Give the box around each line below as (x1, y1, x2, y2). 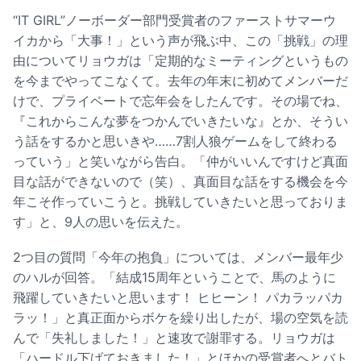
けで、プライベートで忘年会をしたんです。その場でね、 (13, 93, 348, 110)
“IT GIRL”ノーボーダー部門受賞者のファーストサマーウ (13, 12, 336, 29)
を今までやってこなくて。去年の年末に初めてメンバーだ (13, 73, 348, 89)
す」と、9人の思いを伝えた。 (13, 214, 189, 230)
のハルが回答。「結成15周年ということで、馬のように (13, 269, 336, 286)
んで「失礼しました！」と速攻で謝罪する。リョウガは (13, 330, 335, 346)
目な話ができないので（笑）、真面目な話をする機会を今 (13, 173, 348, 190)
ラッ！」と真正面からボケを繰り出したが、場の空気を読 (13, 309, 348, 326)
